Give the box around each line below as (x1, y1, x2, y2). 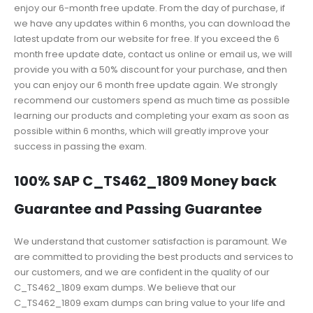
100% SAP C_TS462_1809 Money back (14, 171, 277, 191)
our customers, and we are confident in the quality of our (14, 265, 270, 279)
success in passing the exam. (14, 140, 147, 154)
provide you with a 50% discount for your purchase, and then (14, 63, 287, 77)
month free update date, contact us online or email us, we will (14, 48, 292, 61)
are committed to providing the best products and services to (14, 249, 293, 263)
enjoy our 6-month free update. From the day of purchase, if (14, 1, 285, 15)
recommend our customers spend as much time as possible (14, 94, 290, 108)
